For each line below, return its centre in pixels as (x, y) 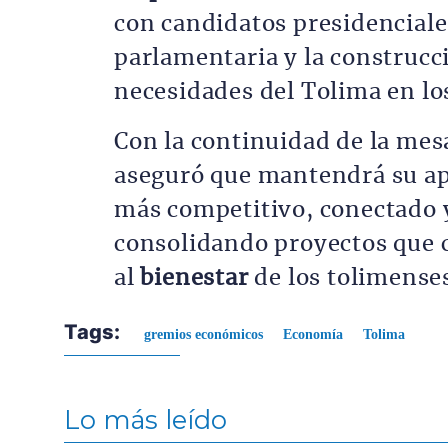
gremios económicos (203, 334)
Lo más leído (145, 419)
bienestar (194, 278)
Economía (313, 334)
